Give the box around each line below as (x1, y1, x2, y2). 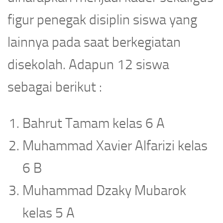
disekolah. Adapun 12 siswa (7, 56, 169, 73)
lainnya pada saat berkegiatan (7, 34, 181, 51)
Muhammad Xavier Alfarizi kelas (22, 137, 208, 154)
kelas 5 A (22, 205, 75, 222)
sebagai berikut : (7, 79, 102, 96)
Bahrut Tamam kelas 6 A (22, 115, 165, 132)
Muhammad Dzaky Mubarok (22, 182, 186, 199)
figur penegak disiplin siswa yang (7, 11, 197, 28)
